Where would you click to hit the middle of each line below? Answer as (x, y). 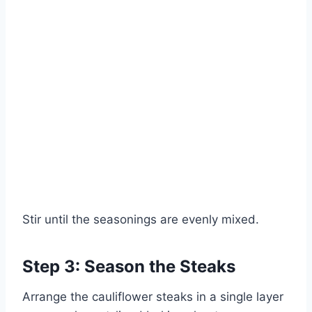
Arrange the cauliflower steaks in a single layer (153, 297)
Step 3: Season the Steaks (129, 267)
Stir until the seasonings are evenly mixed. (141, 220)
